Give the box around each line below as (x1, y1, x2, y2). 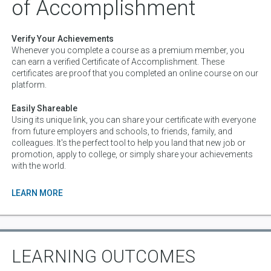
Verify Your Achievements (11, 34, 114, 44)
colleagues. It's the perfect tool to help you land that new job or (11, 138, 246, 148)
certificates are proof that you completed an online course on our (11, 68, 258, 79)
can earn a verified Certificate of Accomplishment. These (11, 57, 224, 67)
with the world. (11, 161, 66, 171)
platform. (11, 80, 47, 90)
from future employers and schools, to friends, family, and (11, 126, 232, 137)
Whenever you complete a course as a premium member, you (11, 45, 244, 56)
